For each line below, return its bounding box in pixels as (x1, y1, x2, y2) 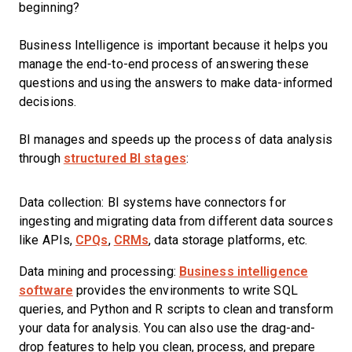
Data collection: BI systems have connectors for (19, 196, 286, 209)
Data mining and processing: (19, 265, 179, 278)
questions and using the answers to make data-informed (19, 76, 333, 90)
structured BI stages (63, 152, 186, 165)
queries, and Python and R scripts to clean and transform (19, 302, 333, 316)
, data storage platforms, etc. (148, 233, 308, 247)
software (19, 284, 73, 297)
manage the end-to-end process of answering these (19, 57, 309, 71)
